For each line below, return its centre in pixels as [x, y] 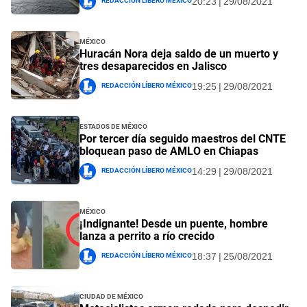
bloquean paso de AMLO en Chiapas [169, 151]
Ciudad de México [111, 296]
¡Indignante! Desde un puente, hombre [174, 224]
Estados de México [113, 126]
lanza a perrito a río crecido [147, 236]
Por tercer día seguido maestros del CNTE [183, 139]
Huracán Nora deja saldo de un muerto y [179, 54]
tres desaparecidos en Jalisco [153, 66]
